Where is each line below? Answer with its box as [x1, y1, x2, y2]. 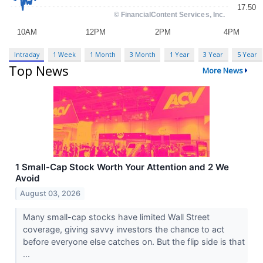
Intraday [14, 49, 39, 59]
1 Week [53, 49, 76, 59]
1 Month [90, 49, 116, 59]
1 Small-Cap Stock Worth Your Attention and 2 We [15, 161, 229, 173]
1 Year [169, 49, 190, 59]
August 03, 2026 [20, 189, 81, 198]
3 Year [203, 49, 224, 59]
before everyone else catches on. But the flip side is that [22, 237, 245, 247]
